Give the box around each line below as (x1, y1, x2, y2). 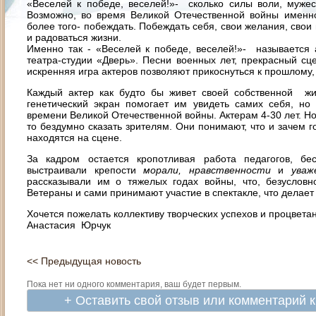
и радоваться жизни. (27, 32, 121, 43)
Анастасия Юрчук (27, 219, 111, 231)
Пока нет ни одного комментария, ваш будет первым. (27, 279, 241, 289)
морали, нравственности (143, 164, 279, 176)
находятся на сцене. (27, 132, 122, 143)
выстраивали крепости (27, 164, 144, 176)
